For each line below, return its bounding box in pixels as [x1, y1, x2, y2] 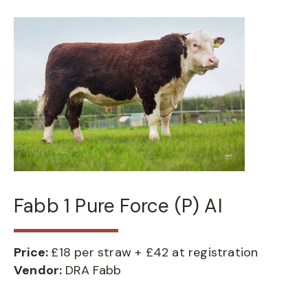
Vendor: [14, 262, 65, 278]
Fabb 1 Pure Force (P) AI [14, 193, 223, 219]
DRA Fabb [65, 262, 122, 278]
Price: [14, 244, 52, 261]
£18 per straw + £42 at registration [51, 244, 258, 261]
